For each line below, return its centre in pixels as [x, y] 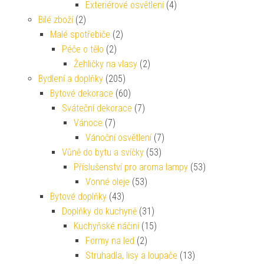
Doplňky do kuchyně [99, 211]
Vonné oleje [108, 181]
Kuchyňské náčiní [106, 226]
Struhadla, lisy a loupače [131, 255]
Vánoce [88, 123]
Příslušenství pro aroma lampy [131, 167]
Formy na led [110, 240]
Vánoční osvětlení [118, 137]
